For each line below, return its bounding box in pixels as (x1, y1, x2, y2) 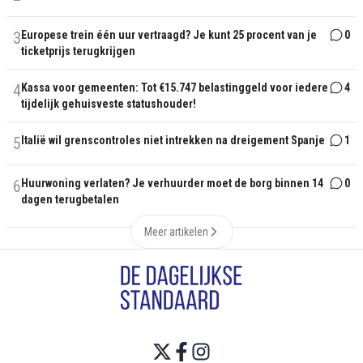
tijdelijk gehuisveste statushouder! (21, 97, 196, 110)
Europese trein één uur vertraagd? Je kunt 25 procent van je (21, 28, 317, 41)
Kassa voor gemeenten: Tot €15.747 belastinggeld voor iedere (21, 81, 328, 94)
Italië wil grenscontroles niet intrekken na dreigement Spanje (21, 134, 325, 147)
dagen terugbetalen (21, 193, 119, 206)
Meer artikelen (143, 225, 208, 238)
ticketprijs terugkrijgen (21, 45, 135, 58)
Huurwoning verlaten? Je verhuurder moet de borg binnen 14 (21, 177, 323, 190)
